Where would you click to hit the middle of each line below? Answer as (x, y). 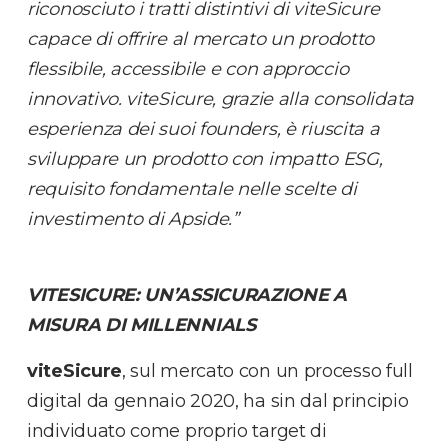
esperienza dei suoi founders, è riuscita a (203, 129)
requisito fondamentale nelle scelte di (192, 189)
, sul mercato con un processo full (267, 371)
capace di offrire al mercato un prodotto (201, 39)
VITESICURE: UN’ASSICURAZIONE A (187, 295)
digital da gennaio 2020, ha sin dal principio (218, 401)
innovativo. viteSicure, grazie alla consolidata (220, 99)
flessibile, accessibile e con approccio (188, 69)
